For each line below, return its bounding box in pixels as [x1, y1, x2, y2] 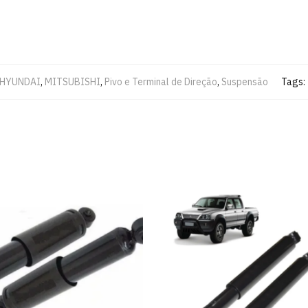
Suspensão [221, 75, 268, 88]
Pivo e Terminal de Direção [104, 75, 217, 88]
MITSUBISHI [44, 75, 100, 88]
